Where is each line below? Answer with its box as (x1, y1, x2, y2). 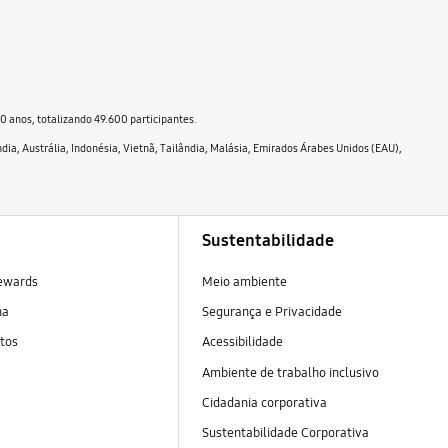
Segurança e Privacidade (201, 304, 342, 321)
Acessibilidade (201, 334, 283, 351)
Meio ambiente (201, 274, 287, 291)
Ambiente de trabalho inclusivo (201, 364, 379, 381)
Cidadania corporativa (201, 394, 330, 411)
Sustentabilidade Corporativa (201, 424, 372, 441)
